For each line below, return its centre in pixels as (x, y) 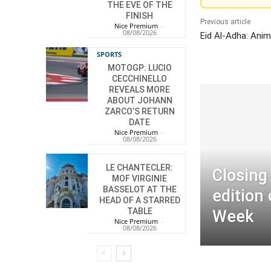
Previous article (226, 22)
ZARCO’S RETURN (139, 112)
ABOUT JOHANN (139, 101)
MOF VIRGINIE (140, 179)
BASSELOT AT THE (139, 190)
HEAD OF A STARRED (139, 201)
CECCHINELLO (140, 79)
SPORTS (109, 54)
